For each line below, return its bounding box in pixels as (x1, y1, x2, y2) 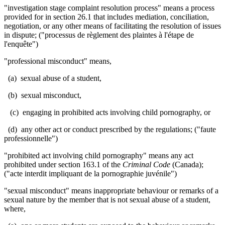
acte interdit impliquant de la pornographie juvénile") (10, 169, 177, 178)
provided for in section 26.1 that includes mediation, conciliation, (4, 12, 209, 21)
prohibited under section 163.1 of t (4, 160, 113, 169)
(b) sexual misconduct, (4, 90, 81, 99)
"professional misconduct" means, (4, 56, 111, 65)
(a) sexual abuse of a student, (4, 73, 101, 82)
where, (4, 204, 26, 213)
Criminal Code (123, 160, 170, 169)
